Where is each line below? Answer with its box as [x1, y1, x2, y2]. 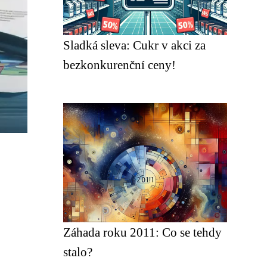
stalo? [63, 245, 92, 259]
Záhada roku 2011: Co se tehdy [63, 225, 222, 239]
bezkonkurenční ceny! [63, 58, 176, 72]
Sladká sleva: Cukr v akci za [63, 38, 206, 52]
